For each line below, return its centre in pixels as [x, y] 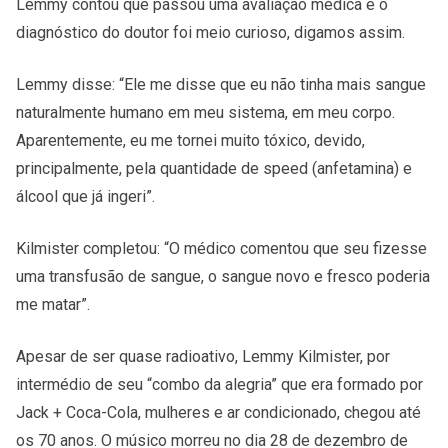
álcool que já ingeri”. [85, 196]
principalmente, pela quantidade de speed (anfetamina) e [214, 168]
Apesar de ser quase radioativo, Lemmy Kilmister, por [203, 356]
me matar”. [53, 304]
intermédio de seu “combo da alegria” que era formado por [219, 384]
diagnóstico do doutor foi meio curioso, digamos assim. [210, 32]
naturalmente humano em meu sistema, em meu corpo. [205, 112]
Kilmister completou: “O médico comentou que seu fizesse [221, 248]
